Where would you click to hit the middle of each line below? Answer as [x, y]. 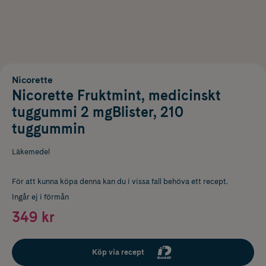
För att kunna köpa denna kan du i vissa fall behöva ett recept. [120, 181]
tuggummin [49, 128]
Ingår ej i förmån [40, 197]
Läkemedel [31, 151]
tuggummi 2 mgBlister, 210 [98, 112]
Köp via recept [118, 252]
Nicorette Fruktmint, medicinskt [116, 95]
